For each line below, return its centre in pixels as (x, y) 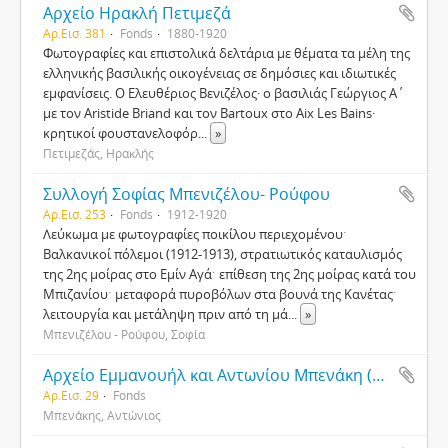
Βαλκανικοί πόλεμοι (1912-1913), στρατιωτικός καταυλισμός (222, 254)
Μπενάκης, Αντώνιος (102, 415)
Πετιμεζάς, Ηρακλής (98, 153)
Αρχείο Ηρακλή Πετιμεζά (137, 13)
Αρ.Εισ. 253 (74, 214)
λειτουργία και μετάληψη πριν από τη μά (165, 314)
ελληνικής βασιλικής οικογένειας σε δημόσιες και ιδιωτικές (219, 73)
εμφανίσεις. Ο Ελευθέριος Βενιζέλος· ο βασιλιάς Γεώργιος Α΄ (224, 93)
